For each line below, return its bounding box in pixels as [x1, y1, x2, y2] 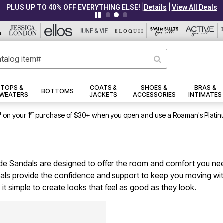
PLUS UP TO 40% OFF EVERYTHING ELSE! [6, 3, 140, 11]
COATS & [89, 84, 117, 92]
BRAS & [194, 84, 216, 92]
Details [143, 3, 167, 11]
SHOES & [141, 84, 168, 92]
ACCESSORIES [132, 91, 176, 99]
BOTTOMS [41, 87, 74, 95]
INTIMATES [188, 91, 222, 99]
